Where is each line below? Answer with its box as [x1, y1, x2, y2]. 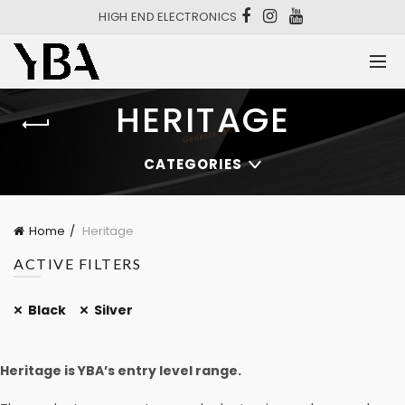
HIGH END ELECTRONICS [99, 8, 240, 25]
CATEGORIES [143, 155, 242, 174]
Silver [94, 301, 133, 319]
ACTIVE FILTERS [14, 255, 141, 272]
